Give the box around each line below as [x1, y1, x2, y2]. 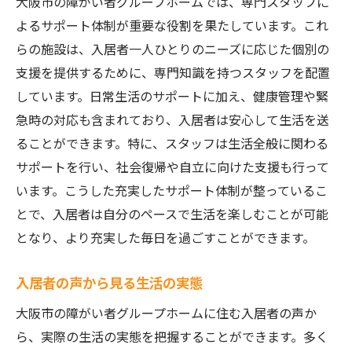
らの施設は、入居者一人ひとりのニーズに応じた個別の [16, 39, 329, 58]
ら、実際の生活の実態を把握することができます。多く [16, 327, 328, 346]
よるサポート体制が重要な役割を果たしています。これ [16, 16, 328, 35]
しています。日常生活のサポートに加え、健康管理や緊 [16, 86, 328, 105]
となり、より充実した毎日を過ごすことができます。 [16, 228, 315, 247]
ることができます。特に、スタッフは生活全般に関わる [16, 134, 328, 152]
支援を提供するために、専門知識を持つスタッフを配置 [16, 63, 330, 82]
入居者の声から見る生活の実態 [16, 273, 203, 292]
